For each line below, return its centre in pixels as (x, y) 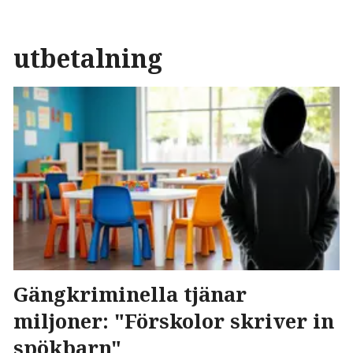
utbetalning (88, 58)
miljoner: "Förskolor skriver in (174, 320)
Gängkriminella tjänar (130, 294)
